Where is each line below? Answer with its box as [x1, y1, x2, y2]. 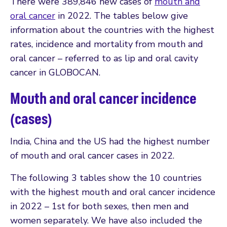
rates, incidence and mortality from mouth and [10, 37, 203, 50]
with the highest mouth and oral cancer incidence [10, 185, 215, 198]
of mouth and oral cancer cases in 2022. [10, 149, 174, 162]
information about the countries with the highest [10, 23, 214, 36]
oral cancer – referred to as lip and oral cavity [10, 52, 198, 64]
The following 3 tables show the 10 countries [10, 171, 202, 184]
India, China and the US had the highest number [10, 135, 210, 147]
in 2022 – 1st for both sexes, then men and [10, 200, 189, 212]
